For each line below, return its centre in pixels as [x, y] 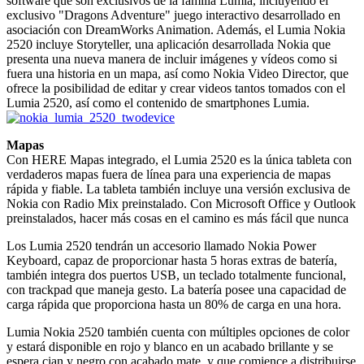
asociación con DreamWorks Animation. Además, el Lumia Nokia [176, 29]
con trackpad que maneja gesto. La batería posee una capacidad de [176, 289]
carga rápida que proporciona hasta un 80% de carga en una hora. [174, 304]
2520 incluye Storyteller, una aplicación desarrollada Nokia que [169, 44]
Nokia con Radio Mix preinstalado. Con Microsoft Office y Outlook [181, 203]
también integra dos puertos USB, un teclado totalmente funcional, [176, 275]
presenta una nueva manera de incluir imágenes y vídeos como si [172, 58]
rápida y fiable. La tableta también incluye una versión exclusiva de [178, 188]
